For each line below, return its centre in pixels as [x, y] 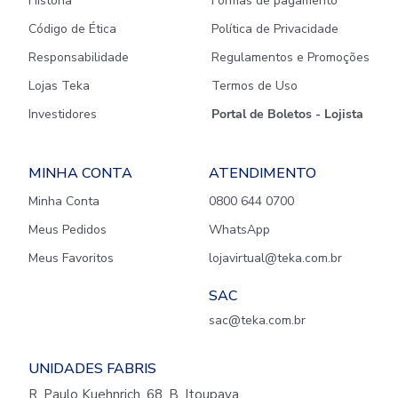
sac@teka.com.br [257, 320]
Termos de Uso [255, 86]
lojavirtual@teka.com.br [275, 258]
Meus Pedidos [68, 230]
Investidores [63, 114]
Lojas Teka [59, 86]
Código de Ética [72, 29]
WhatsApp [239, 230]
